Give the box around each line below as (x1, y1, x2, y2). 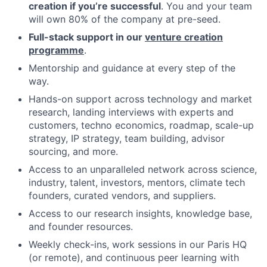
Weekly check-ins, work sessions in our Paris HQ (29, 238, 247, 250)
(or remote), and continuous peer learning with (29, 252, 239, 263)
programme (29, 44, 84, 56)
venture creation (145, 31, 223, 43)
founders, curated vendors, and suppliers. (29, 190, 216, 201)
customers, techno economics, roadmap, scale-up (29, 119, 254, 131)
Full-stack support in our (29, 31, 145, 43)
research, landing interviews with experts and (29, 106, 234, 118)
